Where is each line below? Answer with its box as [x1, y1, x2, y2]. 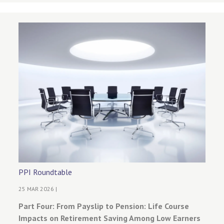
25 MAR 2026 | [18, 185, 57, 192]
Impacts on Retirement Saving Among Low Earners [18, 213, 201, 223]
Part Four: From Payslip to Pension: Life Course [18, 201, 189, 211]
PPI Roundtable [18, 167, 72, 177]
